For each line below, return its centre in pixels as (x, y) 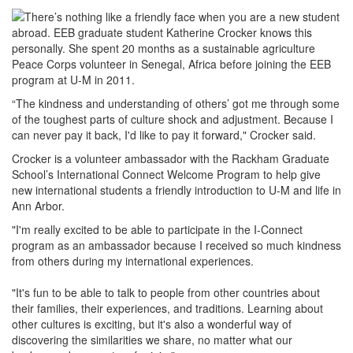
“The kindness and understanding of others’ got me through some (176, 103)
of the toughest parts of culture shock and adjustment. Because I (173, 119)
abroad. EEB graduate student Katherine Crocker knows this (162, 32)
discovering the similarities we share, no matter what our (152, 340)
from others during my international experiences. (133, 261)
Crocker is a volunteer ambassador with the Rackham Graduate (171, 158)
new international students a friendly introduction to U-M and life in (176, 190)
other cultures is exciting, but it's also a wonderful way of (152, 324)
